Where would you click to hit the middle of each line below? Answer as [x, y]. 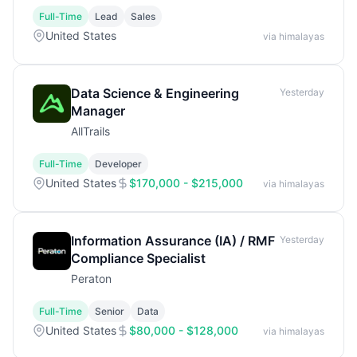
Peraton [91, 279]
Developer [118, 164]
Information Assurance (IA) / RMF [173, 241]
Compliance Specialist [138, 258]
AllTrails [90, 131]
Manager [98, 111]
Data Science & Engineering [155, 93]
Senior [110, 311]
